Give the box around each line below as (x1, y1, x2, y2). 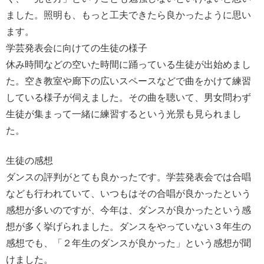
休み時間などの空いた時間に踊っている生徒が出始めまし (6, 60, 251, 70)
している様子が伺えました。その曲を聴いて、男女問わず (6, 93, 251, 103)
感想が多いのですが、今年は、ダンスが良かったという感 (6, 204, 251, 215)
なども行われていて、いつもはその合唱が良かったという (6, 188, 251, 199)
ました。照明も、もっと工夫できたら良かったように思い (6, 10, 251, 21)
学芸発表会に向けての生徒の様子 (6, 43, 147, 54)
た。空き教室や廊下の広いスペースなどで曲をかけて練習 (6, 76, 251, 87)
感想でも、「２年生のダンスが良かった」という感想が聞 (6, 237, 251, 248)
